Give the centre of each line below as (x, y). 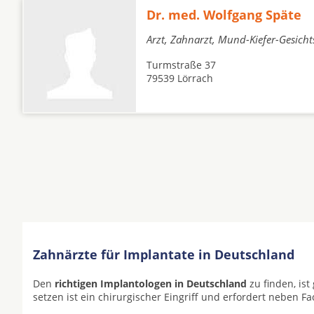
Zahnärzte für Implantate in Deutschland (164, 254)
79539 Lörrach (180, 78)
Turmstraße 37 (181, 65)
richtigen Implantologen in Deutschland (151, 284)
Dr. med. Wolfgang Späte (224, 15)
